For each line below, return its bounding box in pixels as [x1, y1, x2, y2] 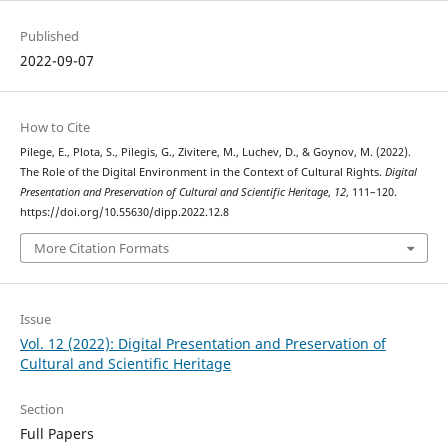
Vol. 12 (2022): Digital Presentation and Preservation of [19, 333, 386, 353]
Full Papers [19, 423, 94, 443]
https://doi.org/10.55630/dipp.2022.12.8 [19, 205, 229, 220]
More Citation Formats [33, 238, 169, 257]
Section [19, 399, 64, 418]
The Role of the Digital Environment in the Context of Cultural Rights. [19, 165, 385, 180]
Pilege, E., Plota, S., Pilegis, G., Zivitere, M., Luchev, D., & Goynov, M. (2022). [19, 145, 411, 160]
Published [19, 27, 79, 46]
